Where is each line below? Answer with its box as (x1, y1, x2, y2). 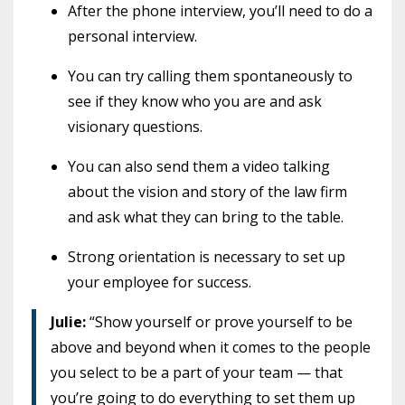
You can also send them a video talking (68, 155, 330, 176)
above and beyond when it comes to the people (51, 336, 371, 357)
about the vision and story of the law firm (68, 181, 347, 202)
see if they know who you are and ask (68, 90, 322, 111)
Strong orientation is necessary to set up (68, 246, 345, 267)
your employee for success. (68, 271, 251, 292)
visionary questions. (68, 116, 202, 137)
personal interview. (68, 25, 197, 46)
